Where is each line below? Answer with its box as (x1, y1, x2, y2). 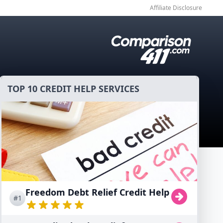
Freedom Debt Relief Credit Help (25, 186, 169, 198)
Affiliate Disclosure (150, 3, 202, 12)
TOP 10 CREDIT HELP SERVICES (7, 83, 139, 95)
